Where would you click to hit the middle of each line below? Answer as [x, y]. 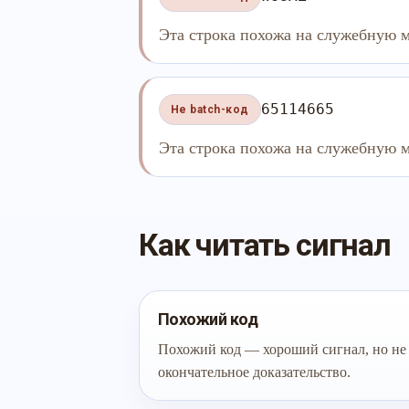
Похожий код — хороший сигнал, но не [282, 349]
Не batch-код [210, 110]
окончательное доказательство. [254, 372]
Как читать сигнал [265, 245]
